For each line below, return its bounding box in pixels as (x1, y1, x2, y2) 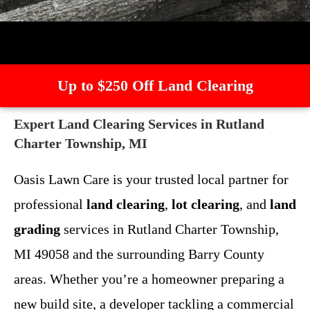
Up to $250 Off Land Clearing (57, 76, 253, 94)
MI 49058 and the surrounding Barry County (14, 246, 264, 262)
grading (14, 221, 60, 237)
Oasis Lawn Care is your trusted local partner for (14, 171, 289, 187)
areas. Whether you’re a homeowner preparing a (14, 271, 284, 286)
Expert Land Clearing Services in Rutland (14, 116, 264, 131)
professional (14, 196, 86, 212)
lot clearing (172, 196, 239, 212)
